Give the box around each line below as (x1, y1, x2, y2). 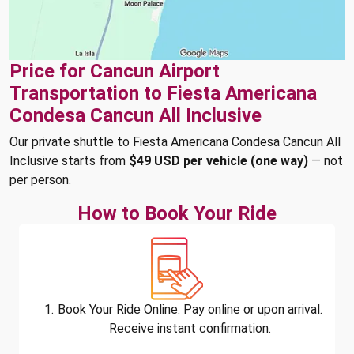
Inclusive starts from (9, 153, 129, 168)
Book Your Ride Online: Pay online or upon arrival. (57, 302, 322, 317)
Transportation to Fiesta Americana (9, 82, 317, 104)
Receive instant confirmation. (108, 321, 271, 336)
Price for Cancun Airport (9, 60, 220, 82)
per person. (9, 172, 71, 187)
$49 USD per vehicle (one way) (129, 153, 308, 168)
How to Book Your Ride (77, 202, 277, 224)
